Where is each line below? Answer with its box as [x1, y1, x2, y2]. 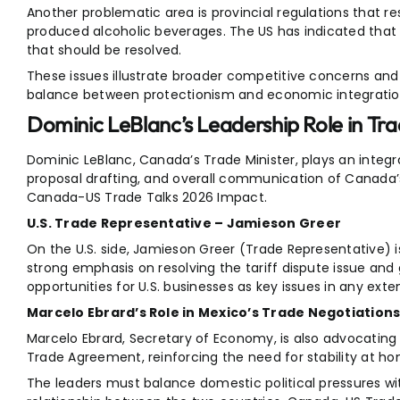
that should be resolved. [26, 41, 182, 60]
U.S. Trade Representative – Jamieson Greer [26, 214, 342, 233]
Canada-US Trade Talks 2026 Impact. [26, 188, 268, 207]
